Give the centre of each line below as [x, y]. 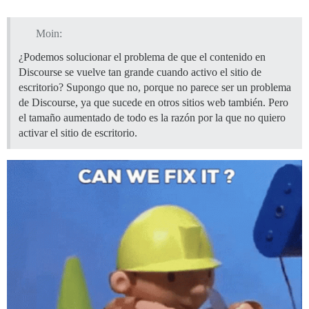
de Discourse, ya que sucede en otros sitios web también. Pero [153, 103]
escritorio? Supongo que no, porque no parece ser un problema [155, 88]
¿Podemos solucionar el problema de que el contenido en [142, 57]
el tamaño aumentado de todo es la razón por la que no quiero [152, 118]
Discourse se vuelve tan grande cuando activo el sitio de [140, 72]
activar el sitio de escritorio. [78, 133]
